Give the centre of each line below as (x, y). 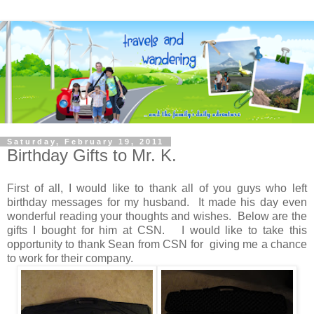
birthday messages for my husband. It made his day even (157, 203)
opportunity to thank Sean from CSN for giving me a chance (157, 245)
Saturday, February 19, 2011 (86, 141)
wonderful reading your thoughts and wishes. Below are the (157, 217)
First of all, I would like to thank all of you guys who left (157, 189)
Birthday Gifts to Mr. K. (92, 155)
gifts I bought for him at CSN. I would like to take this (157, 231)
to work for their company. (70, 259)
